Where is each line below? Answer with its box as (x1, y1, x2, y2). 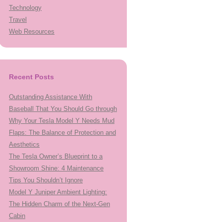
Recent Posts (9, 73, 54, 81)
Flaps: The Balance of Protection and (9, 129, 116, 136)
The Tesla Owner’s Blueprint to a (9, 153, 103, 160)
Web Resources (9, 28, 55, 35)
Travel (9, 16, 27, 23)
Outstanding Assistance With (9, 93, 92, 101)
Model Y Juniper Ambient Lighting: (9, 188, 107, 196)
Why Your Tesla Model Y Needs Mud (9, 117, 114, 124)
